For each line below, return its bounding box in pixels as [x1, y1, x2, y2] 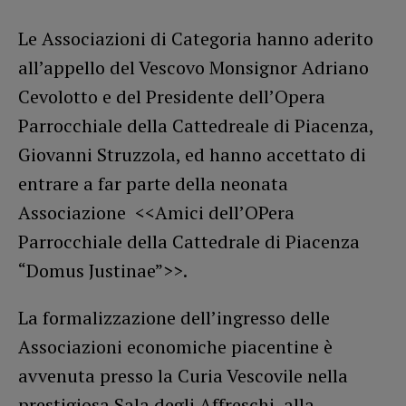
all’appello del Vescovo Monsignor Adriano [18, 54, 369, 80]
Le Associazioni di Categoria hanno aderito [18, 25, 373, 51]
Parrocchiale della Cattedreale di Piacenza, [18, 112, 373, 138]
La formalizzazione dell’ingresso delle [18, 304, 330, 330]
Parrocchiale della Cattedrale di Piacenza [18, 228, 360, 254]
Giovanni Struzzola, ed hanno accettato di [18, 141, 366, 167]
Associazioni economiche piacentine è [18, 333, 333, 359]
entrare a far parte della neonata [18, 170, 288, 196]
